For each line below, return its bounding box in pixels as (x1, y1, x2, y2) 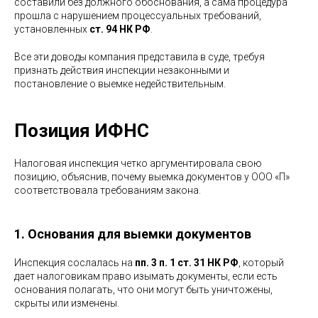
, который (238, 256, 284, 268)
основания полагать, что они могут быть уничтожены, (14, 283, 273, 295)
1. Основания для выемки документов (14, 226, 251, 241)
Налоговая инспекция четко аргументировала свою (14, 157, 262, 169)
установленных (14, 23, 89, 35)
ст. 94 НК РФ (89, 23, 150, 35)
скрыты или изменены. (14, 297, 119, 309)
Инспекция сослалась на (14, 256, 135, 268)
